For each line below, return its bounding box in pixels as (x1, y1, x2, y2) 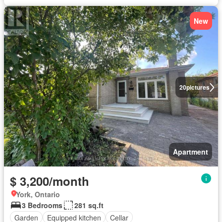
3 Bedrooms (22, 200, 62, 210)
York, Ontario (16, 189, 60, 199)
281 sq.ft (74, 200, 104, 210)
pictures (186, 83, 210, 92)
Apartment (173, 147, 208, 157)
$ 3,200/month (10, 172, 89, 189)
